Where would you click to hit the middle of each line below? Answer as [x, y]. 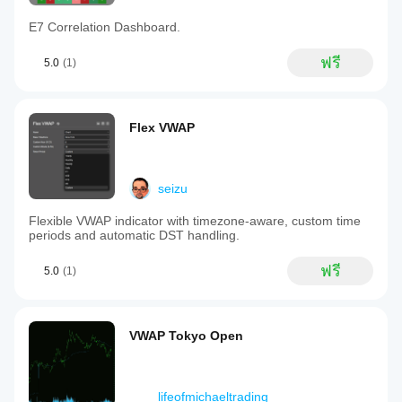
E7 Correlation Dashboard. [105, 27]
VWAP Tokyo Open [186, 336]
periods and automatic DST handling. [134, 235]
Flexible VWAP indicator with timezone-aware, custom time [195, 221]
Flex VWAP [162, 127]
